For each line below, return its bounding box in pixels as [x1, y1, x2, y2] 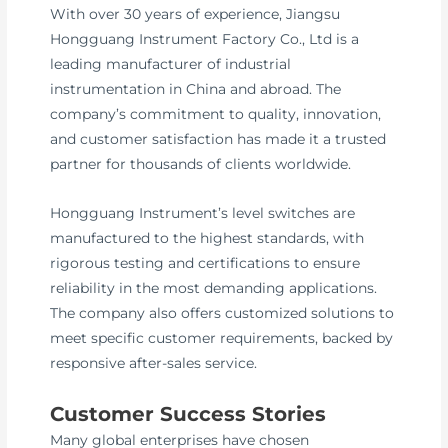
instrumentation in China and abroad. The [50, 80, 342, 97]
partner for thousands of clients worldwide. [50, 155, 352, 172]
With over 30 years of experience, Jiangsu [50, 5, 341, 22]
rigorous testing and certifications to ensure [50, 254, 361, 271]
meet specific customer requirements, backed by [50, 329, 394, 346]
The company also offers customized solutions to [50, 304, 395, 321]
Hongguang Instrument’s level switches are [50, 204, 356, 221]
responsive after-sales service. [50, 354, 258, 371]
